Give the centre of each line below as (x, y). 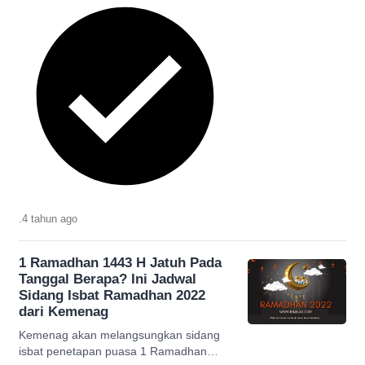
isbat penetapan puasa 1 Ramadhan (113, 351)
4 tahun (41, 218)
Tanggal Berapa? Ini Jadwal (108, 279)
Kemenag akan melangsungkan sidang (119, 334)
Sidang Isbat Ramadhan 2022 (112, 295)
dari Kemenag (64, 311)
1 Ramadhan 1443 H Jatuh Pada (120, 262)
